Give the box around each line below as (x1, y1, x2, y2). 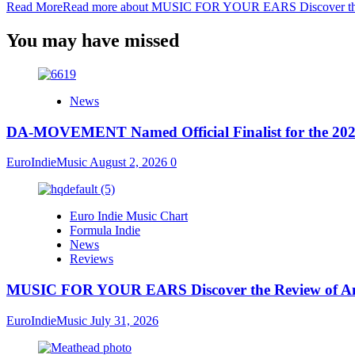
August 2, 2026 (90, 155, 170, 170)
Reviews (70, 252, 113, 266)
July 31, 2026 (90, 313, 158, 327)
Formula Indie (70, 223, 140, 238)
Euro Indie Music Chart (70, 209, 188, 223)
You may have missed (6, 30, 179, 52)
